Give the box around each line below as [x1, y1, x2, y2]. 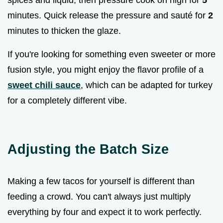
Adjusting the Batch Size [7, 141, 169, 157]
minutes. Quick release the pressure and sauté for [7, 10, 208, 21]
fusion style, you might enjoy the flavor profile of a [7, 65, 204, 75]
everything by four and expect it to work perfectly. [7, 207, 202, 218]
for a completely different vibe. [7, 96, 127, 106]
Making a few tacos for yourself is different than [7, 176, 195, 187]
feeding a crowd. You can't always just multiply [7, 192, 191, 202]
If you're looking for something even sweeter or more [7, 49, 216, 60]
